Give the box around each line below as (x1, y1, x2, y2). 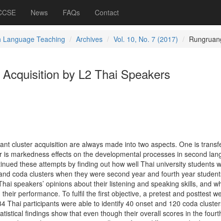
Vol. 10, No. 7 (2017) (113, 34, 178, 44)
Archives (75, 34, 103, 44)
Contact (95, 7, 119, 17)
